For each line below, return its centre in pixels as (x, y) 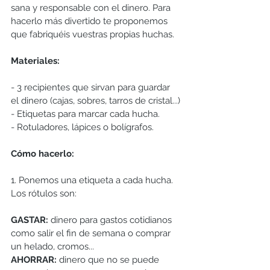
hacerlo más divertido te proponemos (90, 21)
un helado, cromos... (52, 247)
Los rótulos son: (44, 194)
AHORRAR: (35, 260)
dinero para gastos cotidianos (111, 220)
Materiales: (35, 61)
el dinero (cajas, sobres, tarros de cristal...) (96, 101)
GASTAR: (30, 220)
